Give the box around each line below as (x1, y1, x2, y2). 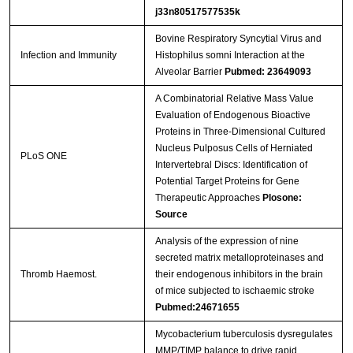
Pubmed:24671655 (154, 302, 240, 314)
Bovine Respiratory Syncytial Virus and (154, 33, 321, 45)
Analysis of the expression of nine (154, 236, 299, 247)
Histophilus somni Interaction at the (154, 50, 305, 61)
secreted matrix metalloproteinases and (154, 252, 324, 264)
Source (154, 209, 188, 221)
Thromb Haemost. (20, 269, 97, 281)
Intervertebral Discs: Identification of (154, 159, 307, 171)
